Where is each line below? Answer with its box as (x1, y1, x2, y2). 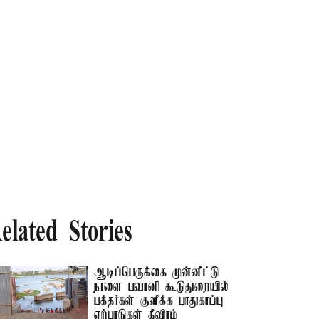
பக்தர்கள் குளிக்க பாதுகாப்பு (94, 294, 224, 308)
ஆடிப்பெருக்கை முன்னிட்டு (94, 266, 220, 280)
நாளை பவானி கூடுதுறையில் (94, 280, 229, 294)
